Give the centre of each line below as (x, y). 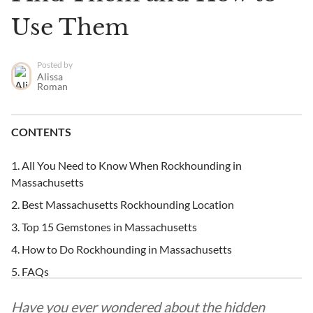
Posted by (55, 65)
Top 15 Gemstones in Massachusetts (109, 227)
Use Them (70, 27)
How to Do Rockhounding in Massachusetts (127, 249)
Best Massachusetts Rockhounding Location (128, 204)
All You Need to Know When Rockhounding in (132, 165)
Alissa (50, 77)
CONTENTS (41, 132)
